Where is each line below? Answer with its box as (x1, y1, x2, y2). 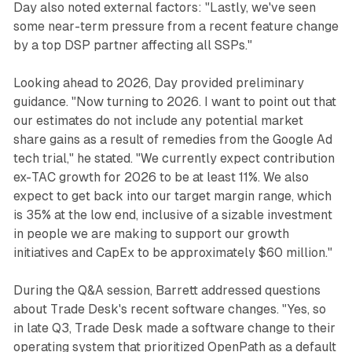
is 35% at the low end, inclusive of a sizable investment (13, 207, 332, 222)
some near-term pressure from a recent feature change (13, 18, 339, 34)
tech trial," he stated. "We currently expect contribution (13, 150, 335, 166)
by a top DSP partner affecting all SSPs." (13, 37, 252, 53)
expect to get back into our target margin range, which (13, 188, 332, 203)
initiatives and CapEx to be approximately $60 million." (13, 244, 332, 260)
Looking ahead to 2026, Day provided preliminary (13, 75, 304, 90)
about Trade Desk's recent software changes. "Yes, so (13, 301, 326, 317)
